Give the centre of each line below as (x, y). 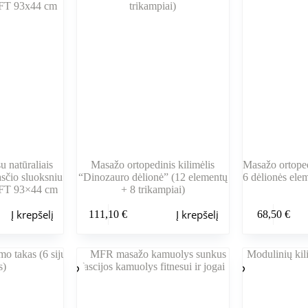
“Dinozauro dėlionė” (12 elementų (153, 177)
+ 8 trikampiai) (153, 189)
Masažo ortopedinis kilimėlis (153, 164)
